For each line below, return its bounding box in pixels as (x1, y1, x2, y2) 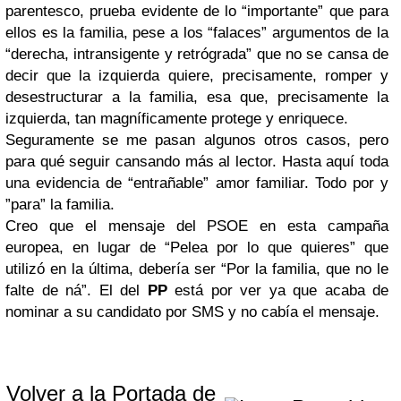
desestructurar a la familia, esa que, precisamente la (5, 89, 388, 106)
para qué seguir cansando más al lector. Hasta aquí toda (5, 153, 388, 170)
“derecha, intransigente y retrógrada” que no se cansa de (5, 46, 388, 63)
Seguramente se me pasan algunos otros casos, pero (5, 132, 388, 149)
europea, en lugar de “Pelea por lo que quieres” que (5, 239, 388, 256)
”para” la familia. (5, 196, 115, 213)
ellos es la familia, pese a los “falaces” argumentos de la (5, 24, 388, 41)
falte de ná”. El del (5, 282, 148, 299)
